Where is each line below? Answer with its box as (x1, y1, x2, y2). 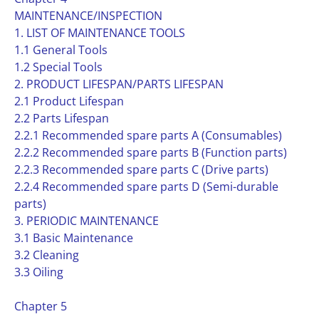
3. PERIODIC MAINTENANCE (14, 213, 159, 229)
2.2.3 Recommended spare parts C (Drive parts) (14, 162, 268, 177)
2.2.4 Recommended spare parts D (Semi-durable (14, 179, 278, 194)
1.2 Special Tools (14, 59, 103, 75)
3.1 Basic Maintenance (14, 230, 133, 246)
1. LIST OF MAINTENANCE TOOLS (14, 25, 185, 41)
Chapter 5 (14, 298, 67, 314)
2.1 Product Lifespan (14, 93, 124, 109)
